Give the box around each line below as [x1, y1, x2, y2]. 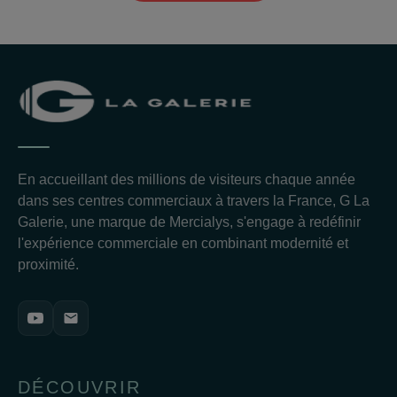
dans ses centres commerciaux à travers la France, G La [18, 193, 370, 209]
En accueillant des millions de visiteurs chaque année [18, 172, 355, 188]
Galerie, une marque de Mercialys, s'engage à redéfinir [18, 214, 361, 230]
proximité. [18, 257, 79, 273]
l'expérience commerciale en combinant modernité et [18, 236, 348, 252]
